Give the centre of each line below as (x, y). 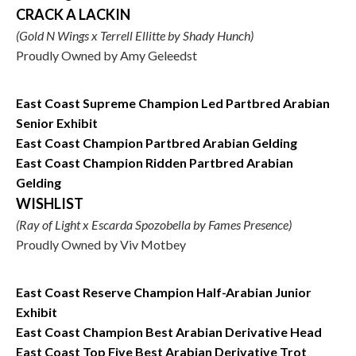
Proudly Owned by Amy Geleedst (106, 55)
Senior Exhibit (57, 123)
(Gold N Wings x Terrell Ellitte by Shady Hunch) (135, 35)
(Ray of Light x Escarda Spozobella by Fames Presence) (154, 224)
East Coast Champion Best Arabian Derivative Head (169, 332)
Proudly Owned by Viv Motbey (101, 244)
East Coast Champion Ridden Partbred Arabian (155, 163)
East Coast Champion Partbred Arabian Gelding (157, 143)
